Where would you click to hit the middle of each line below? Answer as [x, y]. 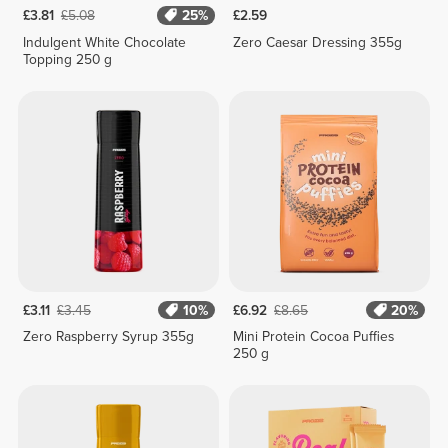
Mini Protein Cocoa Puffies [314, 337]
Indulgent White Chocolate [104, 42]
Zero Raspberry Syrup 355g [108, 337]
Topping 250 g [67, 59]
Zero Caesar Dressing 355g [318, 42]
